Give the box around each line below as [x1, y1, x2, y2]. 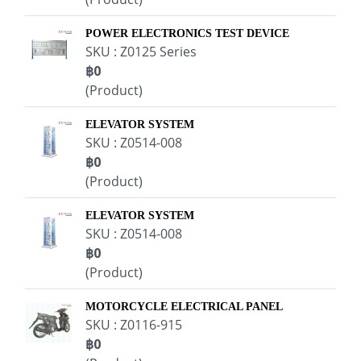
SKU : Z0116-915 [85, 316, 182, 334]
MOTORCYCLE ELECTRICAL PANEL [85, 301, 283, 313]
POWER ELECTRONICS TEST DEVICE [85, 27, 289, 39]
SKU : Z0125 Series [85, 43, 197, 60]
